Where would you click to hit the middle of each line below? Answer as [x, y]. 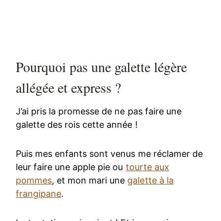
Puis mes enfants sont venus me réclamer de [109, 154]
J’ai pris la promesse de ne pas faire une [99, 111]
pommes [34, 181]
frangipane [39, 194]
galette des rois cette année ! [77, 125]
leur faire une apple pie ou [71, 167]
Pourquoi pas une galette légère [101, 67]
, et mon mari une [90, 181]
